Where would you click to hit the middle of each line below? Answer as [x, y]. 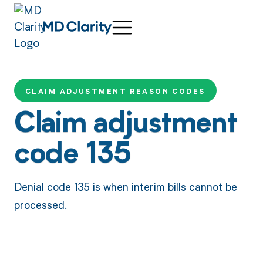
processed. [40, 204]
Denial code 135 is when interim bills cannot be [125, 186]
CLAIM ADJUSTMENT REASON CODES [115, 92]
